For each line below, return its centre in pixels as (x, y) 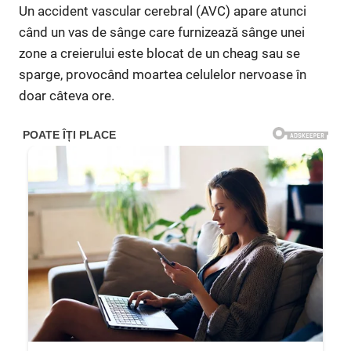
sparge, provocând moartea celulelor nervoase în (163, 74)
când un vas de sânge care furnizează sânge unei (162, 32)
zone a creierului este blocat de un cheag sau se (159, 53)
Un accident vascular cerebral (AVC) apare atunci (163, 11)
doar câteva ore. (67, 96)
